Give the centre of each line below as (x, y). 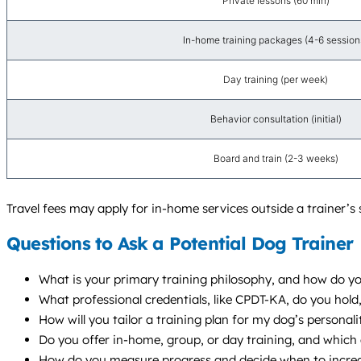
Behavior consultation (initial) (276, 118)
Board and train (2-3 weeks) (276, 158)
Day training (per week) (276, 79)
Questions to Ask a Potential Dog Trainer (180, 244)
